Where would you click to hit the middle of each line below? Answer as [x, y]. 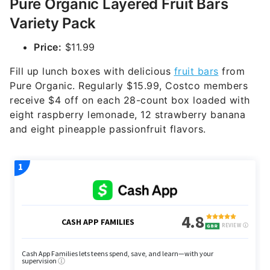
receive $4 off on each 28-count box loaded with [130, 100]
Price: [48, 47]
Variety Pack [53, 23]
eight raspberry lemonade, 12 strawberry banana [127, 115]
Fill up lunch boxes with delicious [92, 71]
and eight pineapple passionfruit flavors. [108, 129]
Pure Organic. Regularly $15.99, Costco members [129, 86]
